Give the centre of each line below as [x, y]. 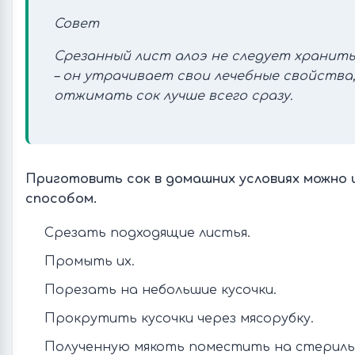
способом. [61, 199]
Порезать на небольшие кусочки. [160, 290]
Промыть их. [90, 261]
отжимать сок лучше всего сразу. [173, 96]
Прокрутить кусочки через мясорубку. [179, 319]
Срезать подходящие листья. [147, 233]
